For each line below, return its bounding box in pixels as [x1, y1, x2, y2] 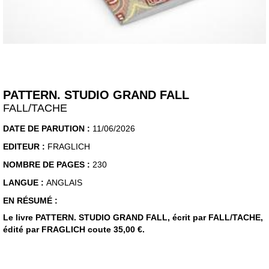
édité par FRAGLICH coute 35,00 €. [3, 225, 145, 235]
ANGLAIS [46, 178, 82, 188]
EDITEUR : [3, 142, 47, 152]
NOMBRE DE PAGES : [3, 160, 92, 170]
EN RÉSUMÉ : [3, 196, 58, 206]
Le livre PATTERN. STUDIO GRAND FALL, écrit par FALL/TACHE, [3, 213, 263, 223]
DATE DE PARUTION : [3, 124, 92, 134]
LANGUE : [3, 178, 46, 188]
